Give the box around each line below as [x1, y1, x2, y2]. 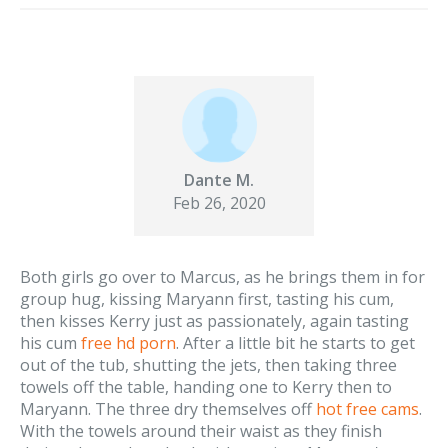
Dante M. [184, 168, 254, 191]
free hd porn [81, 331, 176, 354]
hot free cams [316, 397, 419, 420]
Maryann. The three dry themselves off [20, 397, 316, 420]
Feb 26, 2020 [172, 191, 266, 214]
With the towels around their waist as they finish [20, 419, 382, 442]
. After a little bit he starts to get [176, 331, 415, 354]
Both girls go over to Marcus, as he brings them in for [20, 265, 425, 288]
